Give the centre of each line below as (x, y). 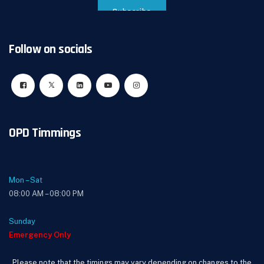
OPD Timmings (45, 133)
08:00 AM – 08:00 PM (46, 194)
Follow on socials (51, 49)
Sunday (22, 221)
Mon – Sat (26, 180)
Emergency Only (40, 235)
